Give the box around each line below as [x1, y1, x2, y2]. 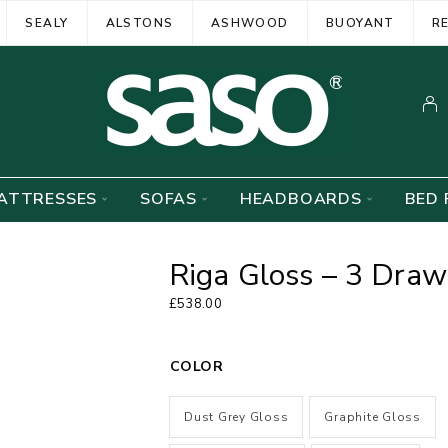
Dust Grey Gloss [184, 409, 289, 425]
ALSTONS [105, 14, 174, 31]
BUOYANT [325, 14, 395, 31]
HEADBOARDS [239, 188, 362, 210]
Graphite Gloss [324, 409, 421, 425]
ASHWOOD [210, 14, 289, 31]
